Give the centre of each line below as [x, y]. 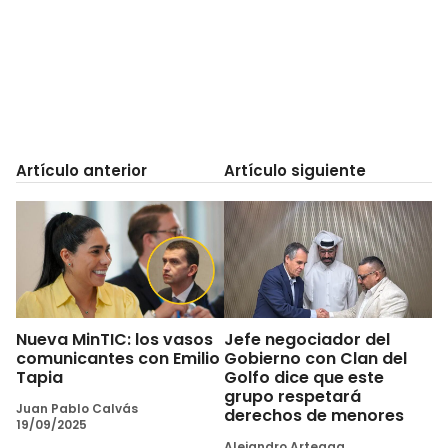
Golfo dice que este [304, 377]
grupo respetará [292, 396]
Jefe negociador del [307, 339]
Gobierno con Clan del [315, 358]
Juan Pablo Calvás [77, 408]
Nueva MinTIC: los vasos [114, 339]
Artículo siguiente [295, 170]
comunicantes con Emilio [118, 358]
